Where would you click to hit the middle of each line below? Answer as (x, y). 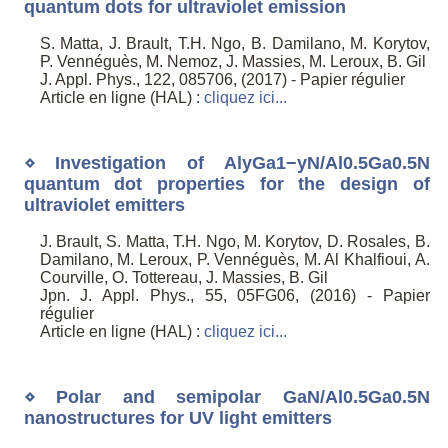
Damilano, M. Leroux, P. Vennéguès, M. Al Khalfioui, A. (234, 260)
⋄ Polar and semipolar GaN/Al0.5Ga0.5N (226, 396)
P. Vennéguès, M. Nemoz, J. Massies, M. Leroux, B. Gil (232, 62)
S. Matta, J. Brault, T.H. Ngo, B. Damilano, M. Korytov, (234, 44)
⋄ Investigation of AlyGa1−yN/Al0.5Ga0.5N (226, 162)
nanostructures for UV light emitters (177, 417)
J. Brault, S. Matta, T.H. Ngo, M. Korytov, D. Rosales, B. (234, 242)
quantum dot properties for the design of (226, 183)
